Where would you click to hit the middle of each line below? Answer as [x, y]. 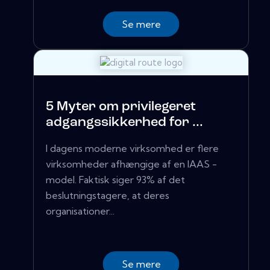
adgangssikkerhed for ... [124, 123]
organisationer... [80, 211]
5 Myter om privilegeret [121, 107]
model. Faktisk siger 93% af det [115, 180]
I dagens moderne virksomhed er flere [132, 149]
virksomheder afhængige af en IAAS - [131, 164]
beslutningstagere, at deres [108, 196]
